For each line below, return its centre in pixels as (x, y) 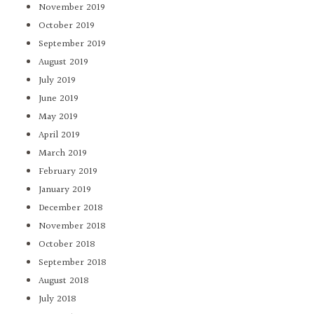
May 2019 (58, 117)
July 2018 (57, 300)
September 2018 (73, 263)
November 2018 (72, 227)
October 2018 (67, 245)
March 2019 (63, 154)
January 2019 (65, 190)
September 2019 (72, 45)
